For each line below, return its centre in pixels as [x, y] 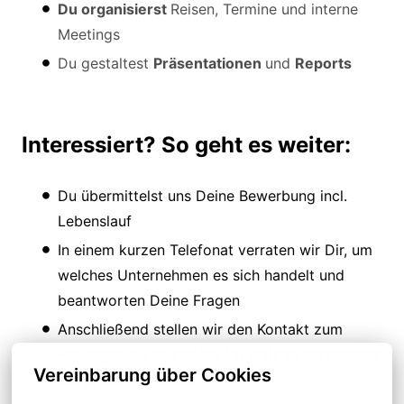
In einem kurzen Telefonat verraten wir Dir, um [215, 249]
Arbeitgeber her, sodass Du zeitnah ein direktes [220, 354]
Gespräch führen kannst [139, 379]
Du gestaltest [106, 63]
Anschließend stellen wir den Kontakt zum [200, 329]
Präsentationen [209, 63]
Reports [323, 63]
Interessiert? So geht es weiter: [186, 144]
